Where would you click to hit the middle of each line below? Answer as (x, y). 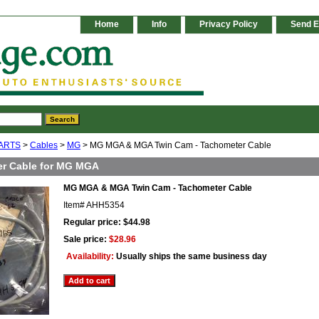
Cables (44, 146)
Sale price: (86, 240)
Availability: (91, 257)
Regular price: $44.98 (107, 223)
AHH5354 (105, 205)
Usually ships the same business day (192, 257)
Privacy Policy (229, 24)
